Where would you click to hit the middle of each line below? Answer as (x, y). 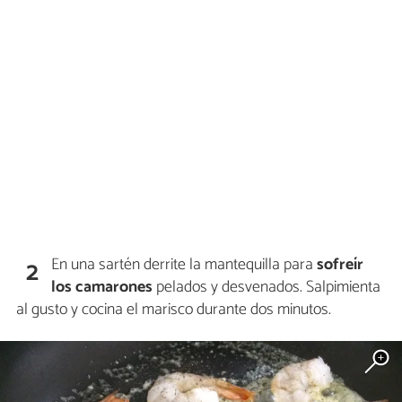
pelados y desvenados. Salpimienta (269, 287)
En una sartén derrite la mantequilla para (184, 264)
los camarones (104, 287)
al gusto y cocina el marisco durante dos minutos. (174, 309)
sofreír (341, 264)
